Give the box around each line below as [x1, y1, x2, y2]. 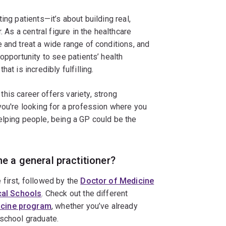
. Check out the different [41, 189, 128, 199]
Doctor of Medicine [80, 176, 154, 186]
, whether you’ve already [51, 201, 138, 211]
